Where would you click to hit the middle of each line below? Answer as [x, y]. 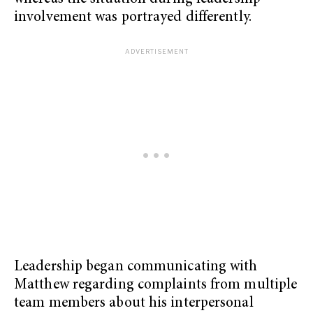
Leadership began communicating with [136, 268]
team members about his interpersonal [134, 304]
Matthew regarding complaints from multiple [156, 286]
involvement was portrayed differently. [133, 17]
